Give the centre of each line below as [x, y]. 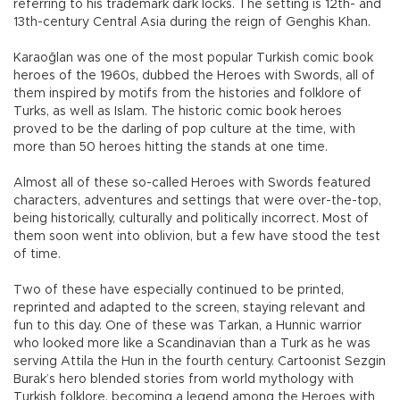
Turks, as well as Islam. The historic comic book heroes [178, 111]
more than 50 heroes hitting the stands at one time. [171, 147]
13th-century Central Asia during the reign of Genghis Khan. [192, 22]
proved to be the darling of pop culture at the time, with [184, 129]
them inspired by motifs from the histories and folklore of [187, 93]
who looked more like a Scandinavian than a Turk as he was [192, 343]
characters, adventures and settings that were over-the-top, [197, 200]
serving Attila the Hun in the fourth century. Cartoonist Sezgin [200, 361]
